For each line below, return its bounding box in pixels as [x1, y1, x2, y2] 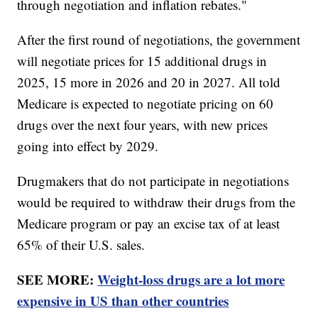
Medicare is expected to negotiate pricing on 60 [17, 94, 274, 112]
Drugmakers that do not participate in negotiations [17, 171, 290, 190]
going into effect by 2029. [17, 136, 163, 155]
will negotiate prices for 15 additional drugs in [17, 51, 268, 70]
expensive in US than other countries [17, 290, 229, 310]
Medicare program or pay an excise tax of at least [17, 214, 280, 232]
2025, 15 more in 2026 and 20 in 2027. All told [17, 72, 281, 91]
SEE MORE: [17, 269, 98, 289]
